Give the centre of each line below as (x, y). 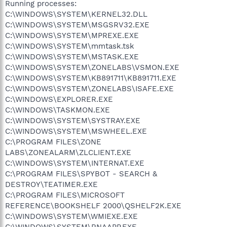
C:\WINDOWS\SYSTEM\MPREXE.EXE (72, 35)
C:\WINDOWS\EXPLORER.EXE (59, 99)
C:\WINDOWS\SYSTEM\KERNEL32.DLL (76, 14)
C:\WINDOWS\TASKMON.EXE (58, 110)
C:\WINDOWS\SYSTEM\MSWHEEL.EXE (76, 131)
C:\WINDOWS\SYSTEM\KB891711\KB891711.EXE (91, 78)
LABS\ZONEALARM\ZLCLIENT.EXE (68, 152)
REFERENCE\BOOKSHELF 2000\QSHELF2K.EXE (93, 205)
